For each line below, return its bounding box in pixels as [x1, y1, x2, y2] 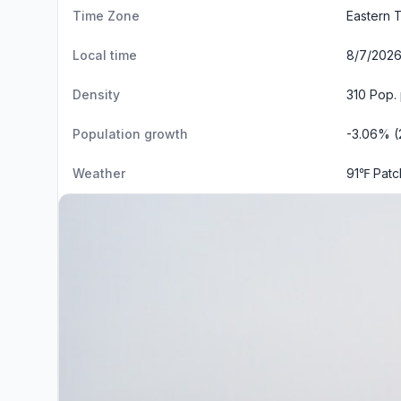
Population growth [73, 126, 188, 141]
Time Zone [73, 8, 140, 23]
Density [73, 87, 120, 102]
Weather [73, 166, 125, 181]
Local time [73, 47, 137, 63]
